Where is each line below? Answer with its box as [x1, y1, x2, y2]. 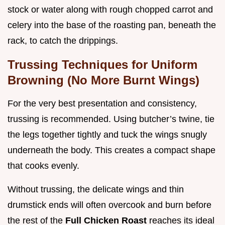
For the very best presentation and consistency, [8, 98, 197, 108]
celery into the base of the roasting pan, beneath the [8, 20, 216, 30]
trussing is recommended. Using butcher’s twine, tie [8, 114, 214, 124]
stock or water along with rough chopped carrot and [8, 4, 213, 15]
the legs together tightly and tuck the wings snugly [8, 129, 207, 140]
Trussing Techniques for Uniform [8, 57, 197, 71]
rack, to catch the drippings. [8, 35, 118, 46]
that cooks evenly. [8, 160, 79, 171]
